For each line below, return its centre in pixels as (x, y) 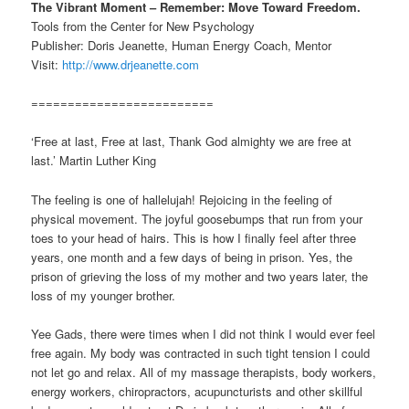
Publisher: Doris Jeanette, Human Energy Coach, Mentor (182, 46)
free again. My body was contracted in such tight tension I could (201, 352)
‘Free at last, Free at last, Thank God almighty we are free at (192, 142)
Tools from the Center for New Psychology (143, 26)
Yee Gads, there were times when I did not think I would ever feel (204, 333)
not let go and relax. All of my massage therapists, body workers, (204, 372)
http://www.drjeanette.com (131, 65)
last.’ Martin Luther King (94, 161)
